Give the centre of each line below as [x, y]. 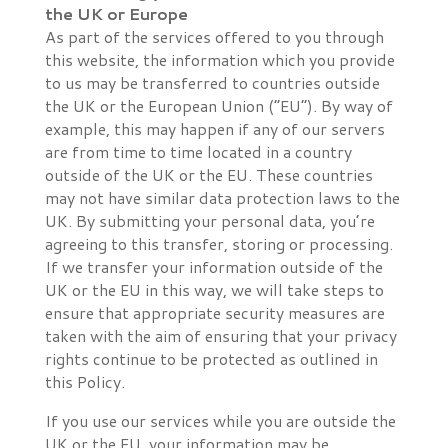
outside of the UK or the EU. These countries [208, 174]
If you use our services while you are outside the [220, 420]
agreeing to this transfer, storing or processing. [218, 243]
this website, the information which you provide [219, 59]
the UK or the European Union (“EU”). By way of [218, 105]
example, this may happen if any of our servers [214, 128]
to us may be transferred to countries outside [212, 82]
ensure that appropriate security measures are [214, 312]
